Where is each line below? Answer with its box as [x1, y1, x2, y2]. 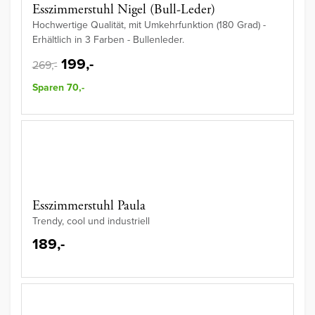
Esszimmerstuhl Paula [32, 198, 146, 215]
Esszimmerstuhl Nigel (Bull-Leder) [32, 1, 215, 19]
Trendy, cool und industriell [32, 214, 150, 229]
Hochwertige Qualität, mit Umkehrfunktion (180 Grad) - [32, 18, 266, 33]
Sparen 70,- [32, 80, 84, 96]
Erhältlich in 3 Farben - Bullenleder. [32, 32, 184, 48]
